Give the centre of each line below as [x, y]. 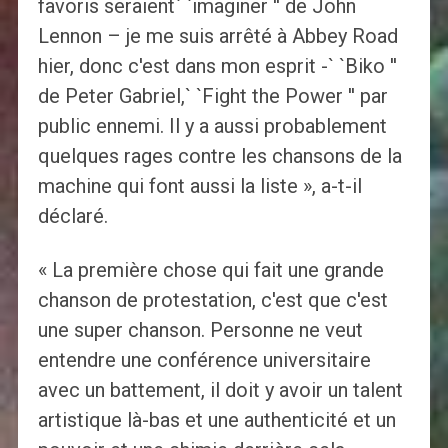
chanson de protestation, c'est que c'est [212, 300]
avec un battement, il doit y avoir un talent [220, 390]
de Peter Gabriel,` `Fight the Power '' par [212, 96]
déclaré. [72, 216]
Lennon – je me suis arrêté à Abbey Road [217, 36]
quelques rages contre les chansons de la [219, 156]
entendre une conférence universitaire [204, 360]
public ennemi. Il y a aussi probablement [212, 126]
